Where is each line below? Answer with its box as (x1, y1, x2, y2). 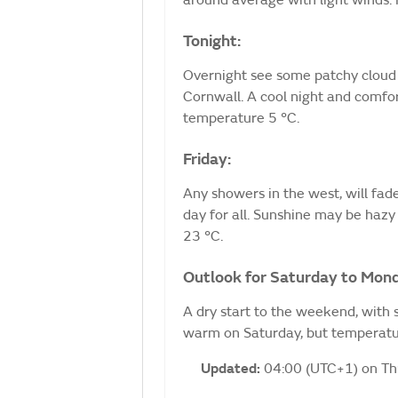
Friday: (183, 148, 231, 170)
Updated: (201, 359, 264, 378)
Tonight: (183, 30, 241, 52)
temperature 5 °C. (183, 108, 299, 127)
